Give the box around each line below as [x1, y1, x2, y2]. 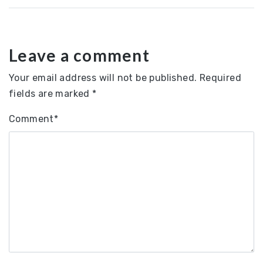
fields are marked [9, 87, 93, 99]
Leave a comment [9, 45, 150, 65]
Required [199, 72, 242, 83]
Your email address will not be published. [9, 72, 197, 83]
